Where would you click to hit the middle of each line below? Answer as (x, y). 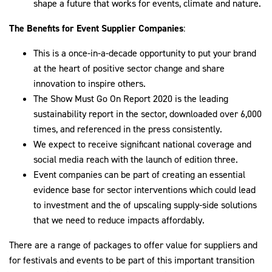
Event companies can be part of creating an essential (139, 175)
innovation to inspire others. (90, 84)
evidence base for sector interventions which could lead (144, 190)
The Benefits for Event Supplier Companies (96, 29)
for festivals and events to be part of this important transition (132, 260)
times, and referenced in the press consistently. (128, 129)
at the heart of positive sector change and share (129, 69)
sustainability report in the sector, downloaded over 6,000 (148, 114)
